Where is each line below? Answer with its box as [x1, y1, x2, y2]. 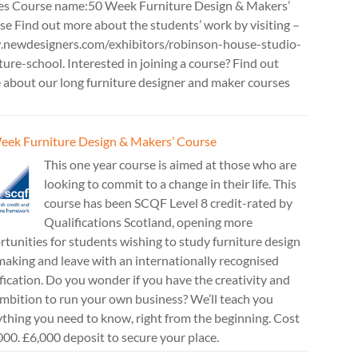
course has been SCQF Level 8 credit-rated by [44, 195, 292, 210]
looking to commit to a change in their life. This [44, 176, 296, 191]
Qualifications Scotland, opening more [44, 214, 253, 229]
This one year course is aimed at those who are [44, 157, 296, 172]
